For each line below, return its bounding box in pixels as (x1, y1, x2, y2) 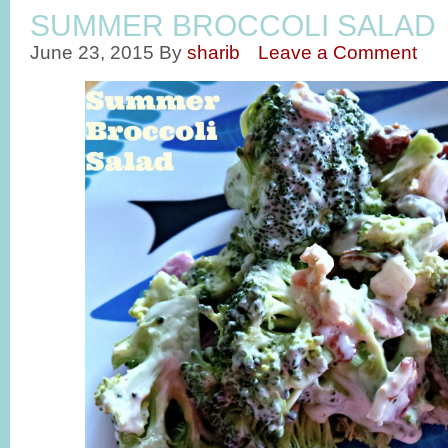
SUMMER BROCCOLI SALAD (30, 9, 436, 42)
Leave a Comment (258, 41, 417, 63)
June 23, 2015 (30, 41, 154, 63)
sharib (187, 41, 240, 63)
